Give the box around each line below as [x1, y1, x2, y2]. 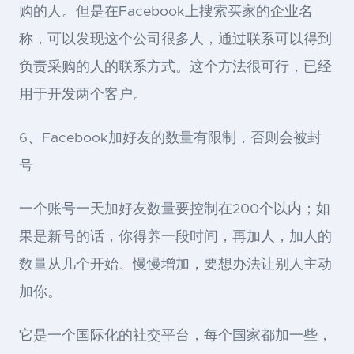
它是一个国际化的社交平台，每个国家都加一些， [19, 328, 332, 343]
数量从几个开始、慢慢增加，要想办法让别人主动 [19, 257, 332, 272]
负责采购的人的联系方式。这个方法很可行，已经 [19, 59, 332, 74]
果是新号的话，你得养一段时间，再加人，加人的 [19, 229, 332, 244]
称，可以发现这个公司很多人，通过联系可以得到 [19, 32, 332, 47]
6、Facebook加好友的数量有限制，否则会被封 [19, 130, 322, 145]
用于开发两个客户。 [19, 87, 147, 102]
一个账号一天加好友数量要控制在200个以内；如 [19, 201, 330, 217]
